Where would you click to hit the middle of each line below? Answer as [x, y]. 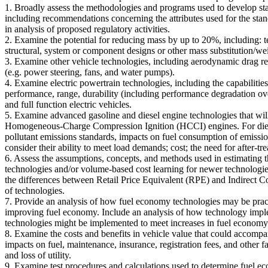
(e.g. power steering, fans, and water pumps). [90, 72]
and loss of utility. [38, 255]
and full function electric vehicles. [68, 104]
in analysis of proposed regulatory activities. [87, 29]
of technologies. [35, 190]
